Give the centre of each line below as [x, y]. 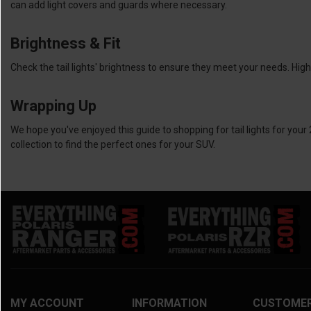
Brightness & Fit [66, 44]
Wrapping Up [53, 106]
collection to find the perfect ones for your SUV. [113, 145]
